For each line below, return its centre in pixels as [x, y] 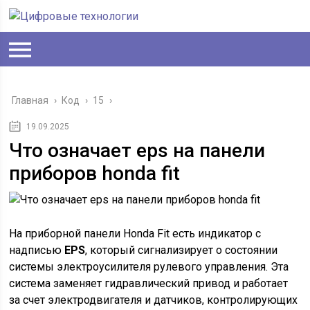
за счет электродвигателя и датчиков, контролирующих [154, 300]
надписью [37, 250]
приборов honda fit [95, 173]
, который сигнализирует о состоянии [182, 250]
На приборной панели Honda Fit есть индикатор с [135, 234]
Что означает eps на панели [137, 151]
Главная [30, 100]
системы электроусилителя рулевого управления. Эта [149, 267]
